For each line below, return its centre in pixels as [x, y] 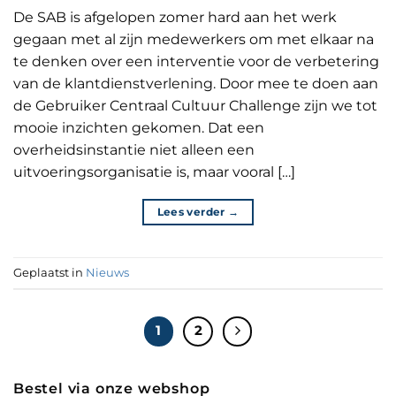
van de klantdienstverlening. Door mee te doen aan [196, 84]
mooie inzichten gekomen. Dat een [139, 128]
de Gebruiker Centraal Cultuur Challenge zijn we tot [195, 106]
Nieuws [107, 272]
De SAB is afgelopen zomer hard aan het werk [175, 18]
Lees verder [192, 212]
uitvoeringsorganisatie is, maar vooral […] [154, 172]
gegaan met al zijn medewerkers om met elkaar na [194, 40]
